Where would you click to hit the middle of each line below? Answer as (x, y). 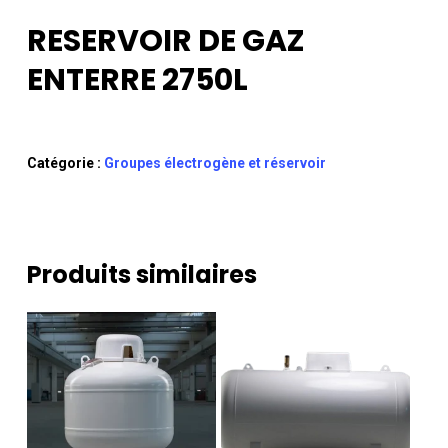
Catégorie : (65, 162)
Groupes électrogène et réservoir (214, 162)
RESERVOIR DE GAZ (165, 40)
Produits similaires (141, 274)
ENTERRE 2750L (137, 79)
